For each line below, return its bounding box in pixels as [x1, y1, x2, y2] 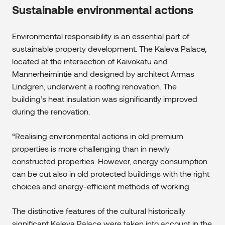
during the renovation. [12, 106, 90, 116]
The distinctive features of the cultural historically [12, 205, 185, 215]
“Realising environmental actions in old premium [12, 131, 183, 141]
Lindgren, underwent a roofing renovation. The [12, 81, 177, 91]
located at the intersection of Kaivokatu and [12, 56, 168, 66]
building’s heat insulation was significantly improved [12, 93, 197, 103]
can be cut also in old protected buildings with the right [12, 168, 209, 178]
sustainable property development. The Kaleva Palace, [12, 43, 206, 53]
